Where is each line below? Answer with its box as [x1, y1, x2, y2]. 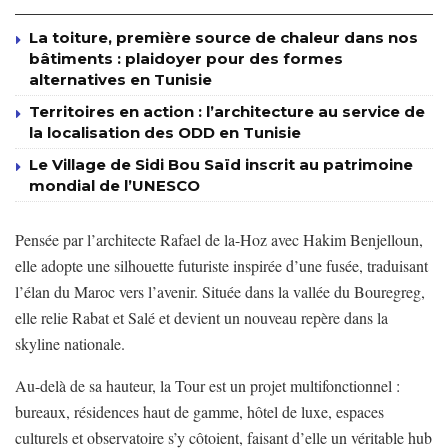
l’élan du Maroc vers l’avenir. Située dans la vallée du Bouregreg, [15, 280, 425, 302]
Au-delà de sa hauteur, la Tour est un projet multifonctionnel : [15, 374, 400, 396]
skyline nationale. [15, 332, 125, 354]
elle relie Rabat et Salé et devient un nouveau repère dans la [15, 306, 388, 328]
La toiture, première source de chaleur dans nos [29, 27, 418, 47]
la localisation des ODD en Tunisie [29, 122, 301, 142]
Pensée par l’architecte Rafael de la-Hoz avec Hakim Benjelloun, [15, 228, 423, 250]
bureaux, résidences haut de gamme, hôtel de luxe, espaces [15, 400, 384, 422]
